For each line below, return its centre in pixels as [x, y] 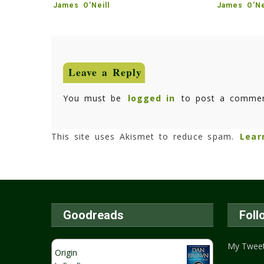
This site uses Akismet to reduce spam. [145, 136]
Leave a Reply [105, 72]
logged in [151, 98]
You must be [95, 98]
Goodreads [94, 215]
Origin [66, 252]
